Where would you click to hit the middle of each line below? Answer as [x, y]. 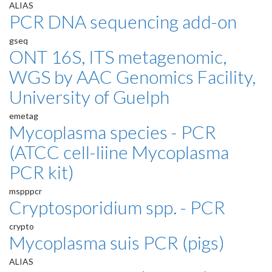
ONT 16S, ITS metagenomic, [118, 57]
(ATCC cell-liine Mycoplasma [119, 152]
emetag [24, 116]
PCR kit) [42, 172]
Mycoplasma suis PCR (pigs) [117, 243]
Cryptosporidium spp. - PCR [117, 207]
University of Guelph [89, 97]
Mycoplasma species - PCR [113, 132]
